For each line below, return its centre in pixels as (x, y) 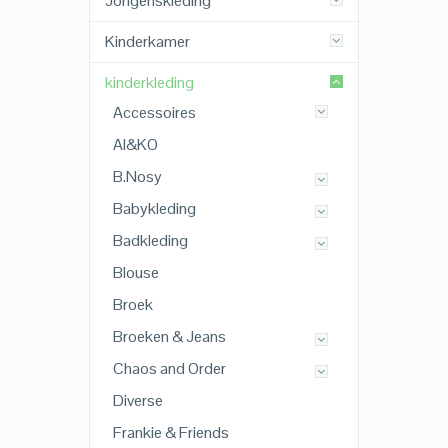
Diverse (137, 401)
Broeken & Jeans (169, 337)
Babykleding (154, 209)
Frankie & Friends (170, 433)
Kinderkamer (147, 42)
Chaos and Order (169, 369)
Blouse (135, 273)
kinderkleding (149, 83)
